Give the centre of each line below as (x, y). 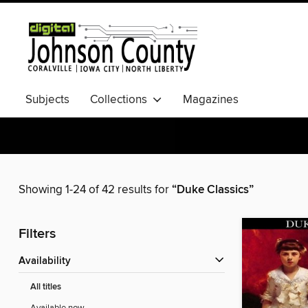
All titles (46, 287)
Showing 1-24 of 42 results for (95, 190)
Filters (37, 234)
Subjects (47, 100)
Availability (48, 262)
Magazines (211, 100)
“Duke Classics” (213, 190)
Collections (121, 100)
